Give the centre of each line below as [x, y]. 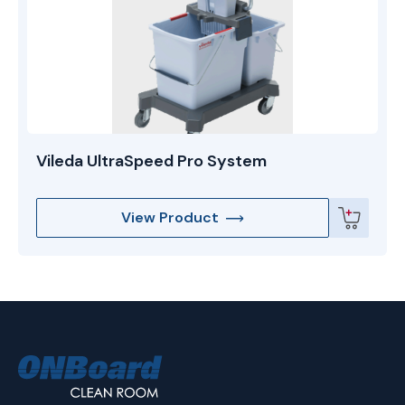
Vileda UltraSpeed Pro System [151, 161]
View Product [170, 218]
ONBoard [193, 365]
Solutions [193, 386]
